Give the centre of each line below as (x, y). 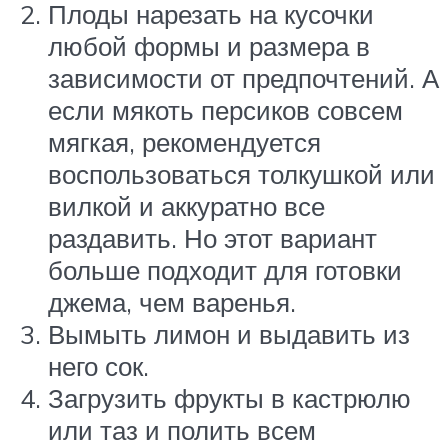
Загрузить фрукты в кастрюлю (229, 398)
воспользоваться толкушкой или (241, 174)
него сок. (98, 366)
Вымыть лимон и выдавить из (229, 334)
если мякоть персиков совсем (225, 110)
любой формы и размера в (209, 46)
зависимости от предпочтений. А (243, 78)
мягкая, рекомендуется (184, 142)
